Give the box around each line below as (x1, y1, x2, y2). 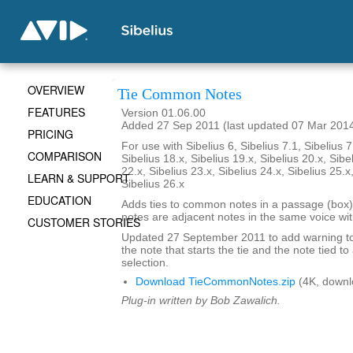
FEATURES (28, 104, 85, 120)
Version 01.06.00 (121, 107, 206, 119)
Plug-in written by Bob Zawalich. (121, 295, 281, 307)
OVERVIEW (28, 82, 84, 98)
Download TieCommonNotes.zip (136, 276, 295, 288)
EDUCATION (28, 192, 91, 208)
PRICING (28, 126, 73, 142)
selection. (121, 257, 169, 269)
